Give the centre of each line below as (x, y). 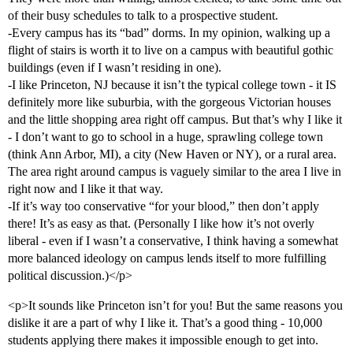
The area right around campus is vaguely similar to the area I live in (175, 172)
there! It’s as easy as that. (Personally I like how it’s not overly (161, 224)
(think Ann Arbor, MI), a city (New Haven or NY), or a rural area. (172, 154)
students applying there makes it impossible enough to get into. (163, 340)
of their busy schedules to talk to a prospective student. (143, 16)
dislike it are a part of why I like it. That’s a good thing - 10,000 (165, 323)
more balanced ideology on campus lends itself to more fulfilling (167, 258)
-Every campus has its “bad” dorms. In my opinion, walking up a (169, 33)
